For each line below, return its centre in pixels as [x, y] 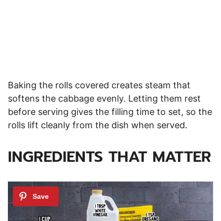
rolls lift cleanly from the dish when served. [98, 125]
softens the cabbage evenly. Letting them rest [104, 99]
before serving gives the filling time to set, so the [110, 112]
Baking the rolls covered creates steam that [99, 85]
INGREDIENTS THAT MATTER [110, 157]
